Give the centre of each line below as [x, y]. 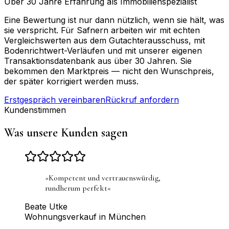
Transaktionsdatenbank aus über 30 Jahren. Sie [98, 61]
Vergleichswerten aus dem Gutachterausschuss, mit [105, 40]
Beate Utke [46, 206]
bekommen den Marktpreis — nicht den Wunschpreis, [109, 71]
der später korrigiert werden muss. [71, 81]
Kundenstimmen [35, 110]
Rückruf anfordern [142, 99]
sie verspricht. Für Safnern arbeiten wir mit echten [102, 30]
